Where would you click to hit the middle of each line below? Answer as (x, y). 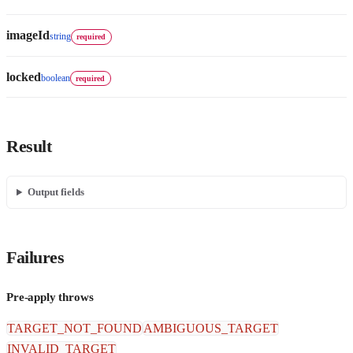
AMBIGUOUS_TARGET (211, 328)
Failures (35, 257)
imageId (28, 35)
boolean (56, 78)
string (60, 37)
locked (24, 76)
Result (29, 147)
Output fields (56, 192)
